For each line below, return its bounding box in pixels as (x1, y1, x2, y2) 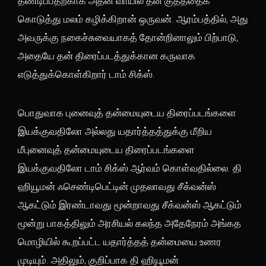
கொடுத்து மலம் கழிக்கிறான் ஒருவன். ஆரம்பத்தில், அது (18, 13, 248, 25)
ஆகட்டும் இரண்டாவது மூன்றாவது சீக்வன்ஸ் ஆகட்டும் (18, 199, 242, 211)
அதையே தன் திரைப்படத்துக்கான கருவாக (18, 50, 195, 62)
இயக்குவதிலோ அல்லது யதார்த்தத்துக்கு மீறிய (18, 125, 212, 137)
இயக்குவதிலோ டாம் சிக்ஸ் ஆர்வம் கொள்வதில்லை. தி (18, 162, 242, 174)
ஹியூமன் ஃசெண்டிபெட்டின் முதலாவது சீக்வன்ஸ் (18, 180, 216, 192)
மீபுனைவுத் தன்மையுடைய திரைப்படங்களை (18, 144, 195, 156)
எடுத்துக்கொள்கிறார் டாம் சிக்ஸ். (18, 68, 157, 80)
